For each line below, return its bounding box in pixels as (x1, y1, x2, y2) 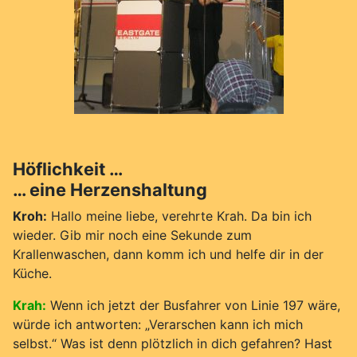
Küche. (13, 265, 52, 281)
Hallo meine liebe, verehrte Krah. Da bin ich (47, 207, 312, 224)
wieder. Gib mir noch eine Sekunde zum (13, 226, 252, 243)
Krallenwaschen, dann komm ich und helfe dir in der (13, 245, 324, 262)
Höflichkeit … (13, 158, 123, 179)
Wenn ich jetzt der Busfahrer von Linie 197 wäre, (50, 296, 340, 313)
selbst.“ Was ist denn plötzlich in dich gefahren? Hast (13, 335, 332, 351)
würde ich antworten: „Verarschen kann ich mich (13, 316, 303, 332)
